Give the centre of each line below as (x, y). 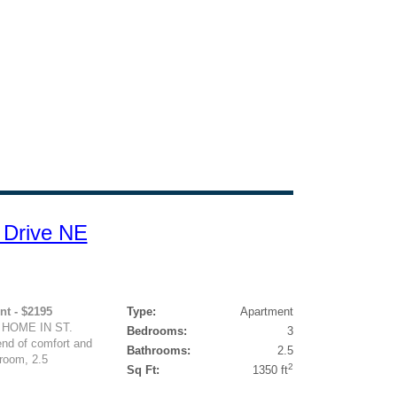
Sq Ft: (143, 370)
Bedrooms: (156, 331)
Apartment (266, 311)
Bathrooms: (158, 350)
